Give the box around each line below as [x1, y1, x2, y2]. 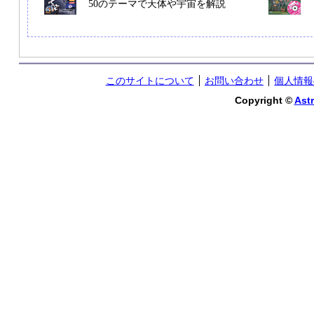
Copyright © [234, 95, 294, 107]
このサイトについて [105, 74, 194, 86]
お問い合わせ [204, 74, 264, 86]
